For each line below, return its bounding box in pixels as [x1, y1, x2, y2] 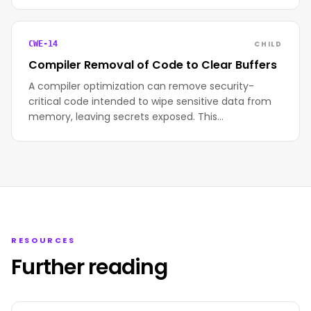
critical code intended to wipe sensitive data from [28, 94, 271, 108]
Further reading [11, 253, 167, 282]
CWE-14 [28, 39, 58, 49]
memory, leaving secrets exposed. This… [28, 110, 224, 124]
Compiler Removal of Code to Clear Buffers [28, 57, 277, 73]
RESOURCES [11, 235, 76, 246]
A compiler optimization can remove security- [28, 79, 254, 93]
